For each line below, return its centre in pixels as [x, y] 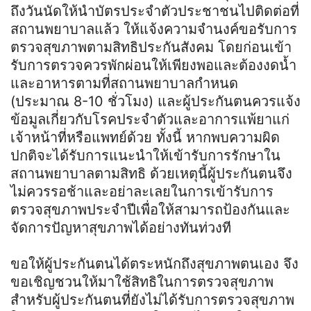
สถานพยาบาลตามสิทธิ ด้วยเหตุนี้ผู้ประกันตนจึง [151, 174]
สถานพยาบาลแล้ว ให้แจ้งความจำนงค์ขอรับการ [154, 30]
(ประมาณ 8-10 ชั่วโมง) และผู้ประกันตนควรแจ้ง [155, 102]
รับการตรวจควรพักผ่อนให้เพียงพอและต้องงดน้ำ [153, 66]
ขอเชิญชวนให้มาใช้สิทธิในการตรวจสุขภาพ [142, 282]
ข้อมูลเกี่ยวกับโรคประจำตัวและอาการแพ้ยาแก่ [150, 120]
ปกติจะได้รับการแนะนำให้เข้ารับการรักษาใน [145, 156]
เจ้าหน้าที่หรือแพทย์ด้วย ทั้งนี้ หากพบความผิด [145, 138]
